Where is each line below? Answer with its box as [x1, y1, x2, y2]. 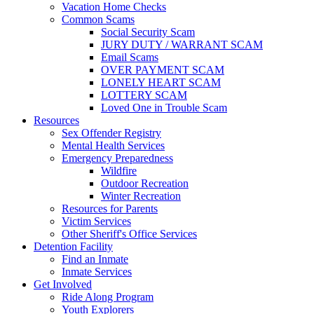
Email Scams [101, 51, 158, 64]
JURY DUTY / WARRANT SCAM [101, 39, 263, 51]
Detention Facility [34, 240, 113, 253]
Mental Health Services [62, 139, 165, 152]
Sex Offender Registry [62, 127, 161, 139]
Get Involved [34, 278, 92, 291]
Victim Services [62, 215, 131, 228]
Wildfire [101, 165, 137, 177]
